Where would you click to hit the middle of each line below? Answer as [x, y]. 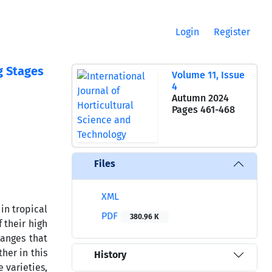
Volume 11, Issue [208, 75]
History [110, 255]
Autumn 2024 [200, 98]
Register [232, 32]
